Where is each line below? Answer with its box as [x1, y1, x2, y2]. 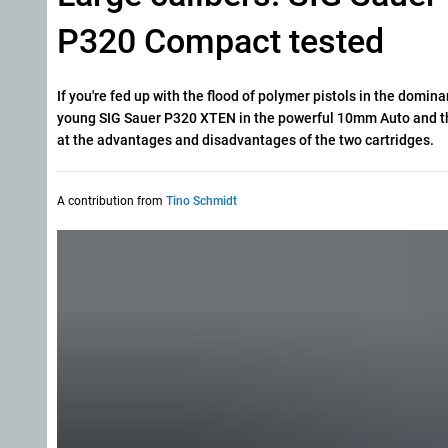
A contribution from [57, 194, 166, 208]
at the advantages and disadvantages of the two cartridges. [57, 132, 434, 148]
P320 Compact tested [57, 22, 384, 61]
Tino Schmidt [166, 194, 237, 208]
